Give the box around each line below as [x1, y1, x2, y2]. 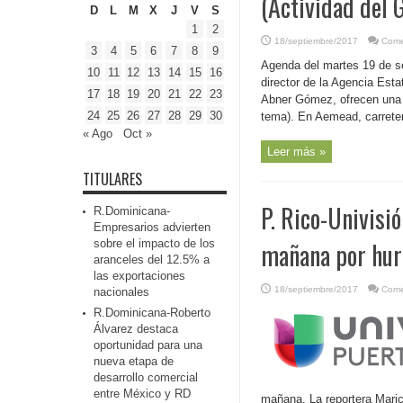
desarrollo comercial [94, 371, 198, 384]
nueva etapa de [94, 354, 174, 368]
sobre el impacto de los [94, 237, 215, 250]
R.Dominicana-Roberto [94, 306, 210, 319]
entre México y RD [94, 387, 191, 400]
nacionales [94, 285, 149, 299]
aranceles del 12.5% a [94, 253, 210, 266]
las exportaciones [94, 269, 185, 282]
